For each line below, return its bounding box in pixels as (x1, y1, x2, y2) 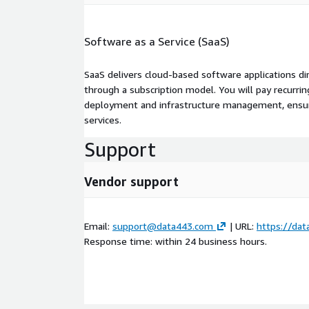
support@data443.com (112, 219, 213, 232)
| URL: (227, 219, 257, 232)
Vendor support (84, 173, 179, 189)
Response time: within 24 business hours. (84, 235, 267, 247)
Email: (84, 219, 112, 232)
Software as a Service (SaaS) (84, 34, 230, 48)
